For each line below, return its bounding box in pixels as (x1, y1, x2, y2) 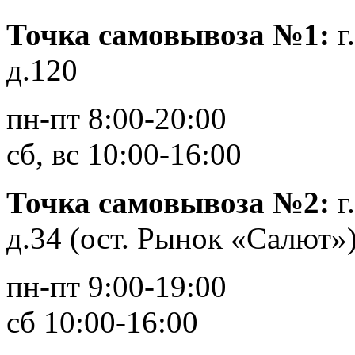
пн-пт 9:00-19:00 (6, 269, 227, 303)
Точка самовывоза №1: (6, 17, 330, 52)
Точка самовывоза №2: (6, 185, 338, 219)
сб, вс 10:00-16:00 (6, 136, 242, 171)
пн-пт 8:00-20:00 (6, 101, 227, 136)
